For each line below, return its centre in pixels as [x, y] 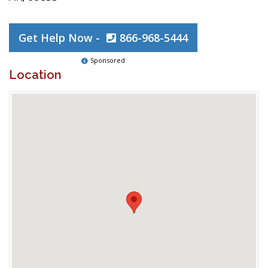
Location [35, 75]
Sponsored [108, 60]
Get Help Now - [61, 38]
